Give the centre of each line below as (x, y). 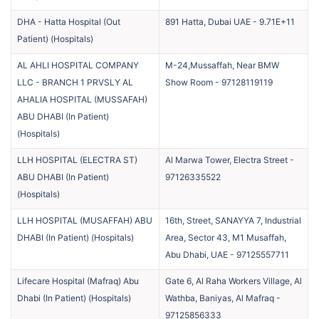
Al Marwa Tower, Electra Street (226, 159)
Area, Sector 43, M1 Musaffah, (226, 237)
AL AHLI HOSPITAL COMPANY (78, 65)
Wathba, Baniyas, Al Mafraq (220, 298)
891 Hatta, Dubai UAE (208, 21)
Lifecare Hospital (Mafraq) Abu (78, 281)
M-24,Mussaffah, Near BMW (222, 65)
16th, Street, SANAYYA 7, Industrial (233, 220)
